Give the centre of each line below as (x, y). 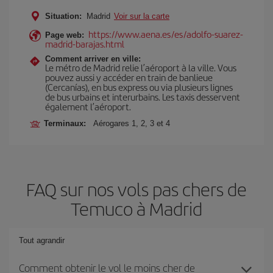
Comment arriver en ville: (93, 59)
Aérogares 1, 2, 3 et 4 (132, 123)
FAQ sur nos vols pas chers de (136, 189)
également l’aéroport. (88, 106)
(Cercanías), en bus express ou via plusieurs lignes (139, 87)
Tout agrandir (42, 240)
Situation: (63, 16)
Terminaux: (67, 123)
